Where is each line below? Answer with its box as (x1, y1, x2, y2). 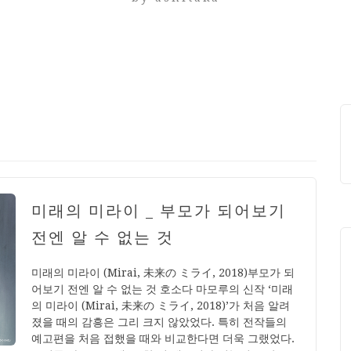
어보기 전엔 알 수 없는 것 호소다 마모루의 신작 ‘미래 (31, 282, 293, 295)
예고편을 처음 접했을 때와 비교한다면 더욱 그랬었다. (31, 331, 295, 345)
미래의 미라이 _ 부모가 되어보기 (31, 201, 286, 220)
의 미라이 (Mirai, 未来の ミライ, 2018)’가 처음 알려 (31, 299, 290, 312)
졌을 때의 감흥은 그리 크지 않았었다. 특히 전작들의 (31, 315, 287, 328)
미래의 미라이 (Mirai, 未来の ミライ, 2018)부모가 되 (31, 266, 295, 279)
